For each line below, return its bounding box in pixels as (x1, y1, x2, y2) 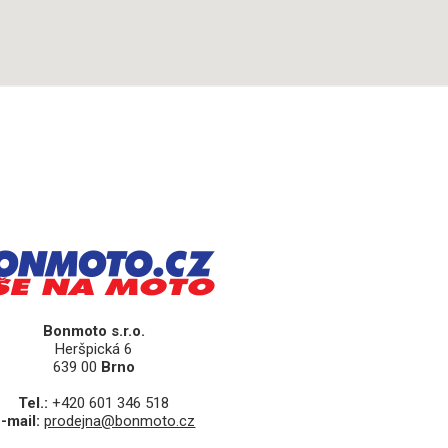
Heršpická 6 (55, 340, 133, 359)
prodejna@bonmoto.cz (44, 412, 196, 431)
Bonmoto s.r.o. (42, 322, 145, 341)
